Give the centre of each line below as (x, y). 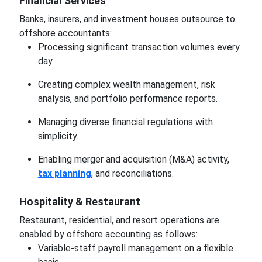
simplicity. (58, 136)
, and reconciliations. (132, 173)
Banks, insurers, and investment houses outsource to (127, 19)
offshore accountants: (65, 33)
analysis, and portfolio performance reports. (127, 99)
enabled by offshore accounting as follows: (108, 234)
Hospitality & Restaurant (80, 201)
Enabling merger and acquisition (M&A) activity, (133, 159)
